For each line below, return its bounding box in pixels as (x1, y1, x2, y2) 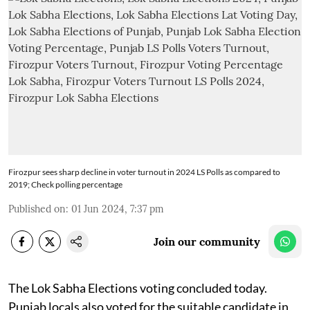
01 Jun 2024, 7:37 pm (71, 202, 164, 215)
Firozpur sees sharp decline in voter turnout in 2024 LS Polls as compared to (8, 166, 280, 177)
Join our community (154, 234, 260, 248)
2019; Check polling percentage (8, 179, 122, 190)
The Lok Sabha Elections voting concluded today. (8, 280, 267, 295)
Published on (8, 202, 66, 215)
